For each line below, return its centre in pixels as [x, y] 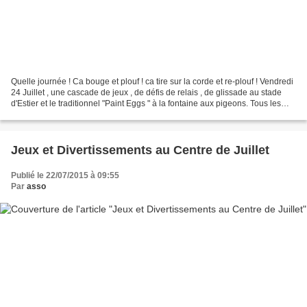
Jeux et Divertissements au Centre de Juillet [140, 150]
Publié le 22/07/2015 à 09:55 [65, 175]
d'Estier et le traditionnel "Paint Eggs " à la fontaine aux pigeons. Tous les [146, 103]
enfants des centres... [50, 114]
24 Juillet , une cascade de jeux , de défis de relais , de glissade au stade [146, 92]
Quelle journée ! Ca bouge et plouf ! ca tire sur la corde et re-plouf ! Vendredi [152, 81]
